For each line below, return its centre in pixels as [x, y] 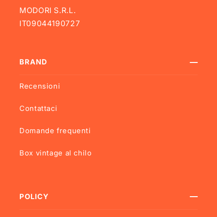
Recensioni [40, 86]
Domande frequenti [55, 131]
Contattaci [39, 108]
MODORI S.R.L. [48, 10]
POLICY [34, 196]
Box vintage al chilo [56, 153]
